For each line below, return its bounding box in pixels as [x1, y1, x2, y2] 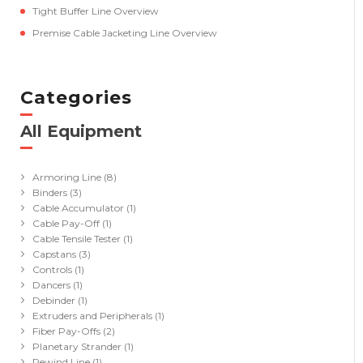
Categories [20, 87, 132, 109]
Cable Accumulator [32, 202, 124, 214]
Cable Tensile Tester [32, 233, 121, 245]
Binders [32, 186, 67, 199]
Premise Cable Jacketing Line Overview [32, 27, 217, 39]
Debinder [32, 294, 75, 306]
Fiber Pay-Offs [32, 325, 100, 337]
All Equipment [20, 122, 142, 141]
